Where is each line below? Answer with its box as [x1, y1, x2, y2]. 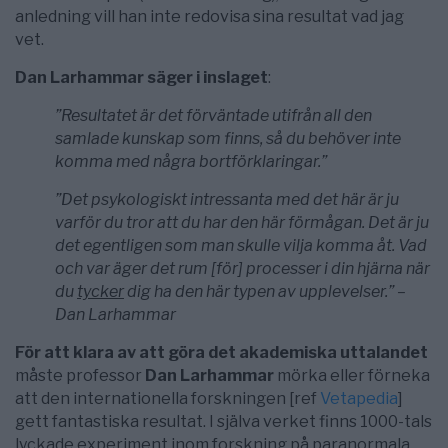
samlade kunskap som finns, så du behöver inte [55, 129, 401, 149]
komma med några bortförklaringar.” [55, 152, 327, 172]
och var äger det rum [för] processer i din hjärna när [55, 259, 430, 279]
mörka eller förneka [274, 366, 430, 386]
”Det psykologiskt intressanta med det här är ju [55, 190, 399, 210]
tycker [77, 282, 124, 302]
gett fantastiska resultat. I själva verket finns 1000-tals [15, 412, 432, 432]
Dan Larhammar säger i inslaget [15, 68, 268, 88]
